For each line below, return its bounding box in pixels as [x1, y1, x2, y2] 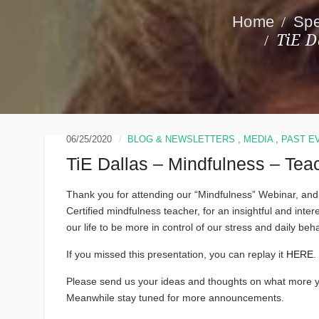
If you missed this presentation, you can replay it [66, 249, 287, 261]
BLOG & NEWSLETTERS [127, 134, 236, 145]
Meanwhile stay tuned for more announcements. [66, 292, 285, 304]
